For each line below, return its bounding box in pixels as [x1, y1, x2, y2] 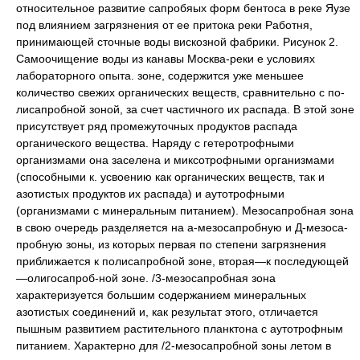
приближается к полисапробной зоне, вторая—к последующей [16, 254, 349, 268]
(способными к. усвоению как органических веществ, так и [16, 170, 325, 183]
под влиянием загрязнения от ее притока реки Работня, [16, 18, 313, 31]
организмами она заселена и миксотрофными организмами [16, 153, 334, 166]
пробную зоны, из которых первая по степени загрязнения [16, 237, 326, 251]
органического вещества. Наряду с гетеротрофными [16, 136, 294, 149]
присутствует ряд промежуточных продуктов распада [16, 119, 297, 133]
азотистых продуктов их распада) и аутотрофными [16, 186, 284, 200]
